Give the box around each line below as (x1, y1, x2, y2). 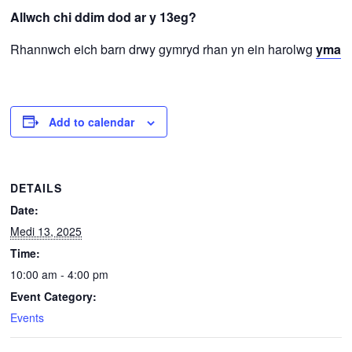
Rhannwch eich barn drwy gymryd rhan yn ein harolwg (10, 39, 317, 58)
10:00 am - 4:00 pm (10, 266, 109, 282)
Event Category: (10, 288, 97, 304)
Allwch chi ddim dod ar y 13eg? (10, 7, 197, 26)
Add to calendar (49, 113, 135, 130)
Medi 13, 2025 (10, 222, 82, 239)
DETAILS (10, 179, 63, 196)
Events (10, 309, 45, 325)
